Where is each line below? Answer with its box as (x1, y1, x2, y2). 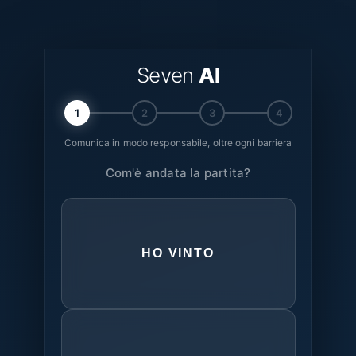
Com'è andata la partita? (105, 165, 251, 180)
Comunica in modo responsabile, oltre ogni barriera (64, 137, 292, 149)
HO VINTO (141, 246, 215, 260)
